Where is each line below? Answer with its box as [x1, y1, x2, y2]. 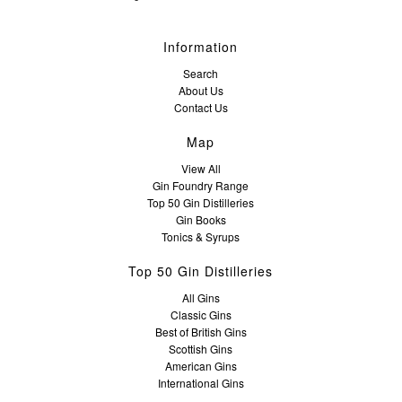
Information [163, 37, 239, 56]
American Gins [164, 357, 237, 373]
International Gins [157, 374, 244, 390]
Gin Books [175, 211, 226, 227]
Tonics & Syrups [162, 228, 240, 244]
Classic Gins [170, 306, 232, 322]
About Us [178, 82, 223, 98]
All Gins [181, 289, 220, 305]
